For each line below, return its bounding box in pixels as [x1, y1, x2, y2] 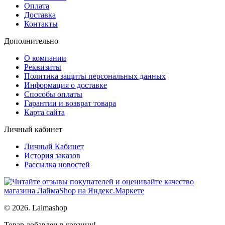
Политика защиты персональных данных [24, 71, 166, 80]
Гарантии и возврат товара [24, 98, 116, 107]
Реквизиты [24, 62, 61, 71]
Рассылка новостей [24, 160, 90, 169]
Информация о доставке [24, 80, 107, 89]
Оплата [24, 1, 49, 10]
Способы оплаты [24, 89, 82, 98]
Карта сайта [24, 107, 65, 117]
